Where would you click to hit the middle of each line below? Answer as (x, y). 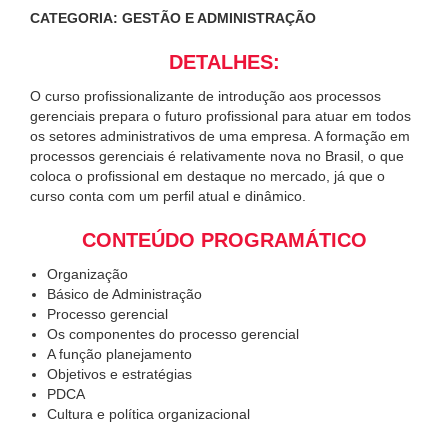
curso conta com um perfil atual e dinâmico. (168, 196)
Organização (87, 274)
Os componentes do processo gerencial (173, 334)
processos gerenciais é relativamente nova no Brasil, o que (217, 156)
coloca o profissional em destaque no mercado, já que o (207, 176)
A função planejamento (119, 354)
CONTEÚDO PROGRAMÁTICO (224, 240)
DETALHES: (224, 62)
